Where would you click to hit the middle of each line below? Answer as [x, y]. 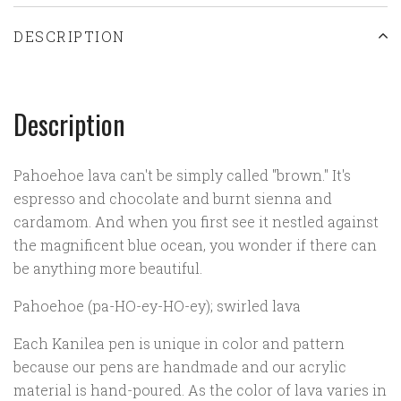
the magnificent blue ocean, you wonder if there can [195, 245]
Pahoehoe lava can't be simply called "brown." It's [182, 175]
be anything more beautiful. [110, 269]
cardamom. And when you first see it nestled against [196, 222]
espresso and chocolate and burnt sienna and [173, 199]
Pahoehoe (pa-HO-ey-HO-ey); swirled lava [157, 306]
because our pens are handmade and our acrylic [180, 367]
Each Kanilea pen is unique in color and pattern [179, 344]
